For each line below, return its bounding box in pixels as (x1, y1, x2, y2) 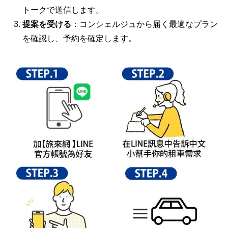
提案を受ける (22, 20, 71, 28)
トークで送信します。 (22, 6, 104, 14)
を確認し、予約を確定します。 (22, 34, 136, 43)
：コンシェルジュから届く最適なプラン (71, 20, 218, 28)
